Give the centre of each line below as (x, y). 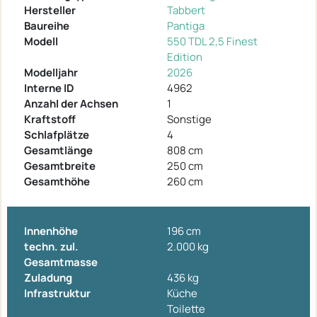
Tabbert (186, 11)
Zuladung (48, 278)
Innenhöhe (51, 231)
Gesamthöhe (57, 182)
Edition (185, 57)
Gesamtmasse (61, 263)
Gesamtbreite (60, 166)
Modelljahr (51, 73)
